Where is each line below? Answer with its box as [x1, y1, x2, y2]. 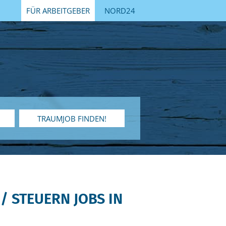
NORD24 [104, 6, 135, 16]
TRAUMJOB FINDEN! [37, 113, 107, 124]
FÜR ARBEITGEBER [26, 6, 90, 16]
